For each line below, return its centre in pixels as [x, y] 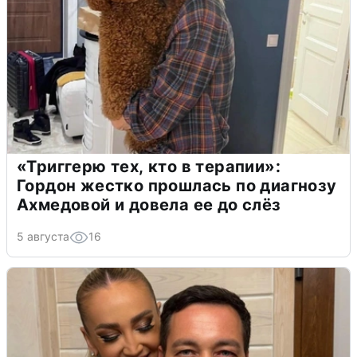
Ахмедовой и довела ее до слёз [149, 204]
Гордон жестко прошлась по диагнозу [177, 185]
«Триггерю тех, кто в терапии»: [149, 166]
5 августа [43, 236]
